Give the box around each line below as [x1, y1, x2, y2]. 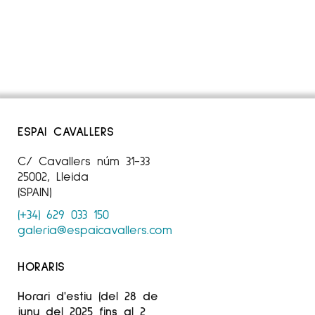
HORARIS [18, 257, 65, 274]
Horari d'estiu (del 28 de [18, 287, 158, 303]
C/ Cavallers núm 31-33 [18, 152, 150, 168]
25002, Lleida [18, 167, 89, 184]
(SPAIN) [18, 183, 51, 199]
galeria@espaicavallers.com [18, 221, 172, 237]
